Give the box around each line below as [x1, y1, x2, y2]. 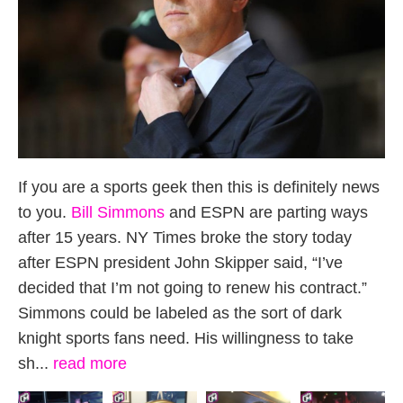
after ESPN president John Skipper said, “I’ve [18, 253, 343, 272]
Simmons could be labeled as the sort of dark [18, 303, 342, 322]
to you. [18, 202, 71, 221]
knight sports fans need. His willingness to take [18, 328, 354, 347]
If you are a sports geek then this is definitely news [18, 177, 380, 196]
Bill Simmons [71, 202, 165, 221]
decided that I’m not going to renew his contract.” [18, 278, 367, 297]
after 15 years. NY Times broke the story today [18, 228, 352, 246]
